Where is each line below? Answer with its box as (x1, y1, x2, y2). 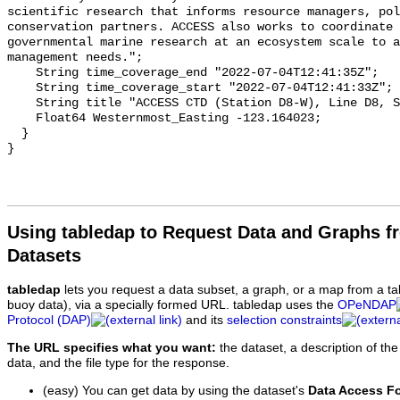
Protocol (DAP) (7, 313, 91, 328)
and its (182, 313, 227, 328)
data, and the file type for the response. (7, 355, 229, 370)
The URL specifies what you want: (7, 340, 216, 354)
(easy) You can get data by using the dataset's (43, 383, 308, 397)
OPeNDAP (337, 298, 396, 312)
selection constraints (227, 313, 342, 328)
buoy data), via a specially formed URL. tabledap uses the (7, 298, 337, 312)
